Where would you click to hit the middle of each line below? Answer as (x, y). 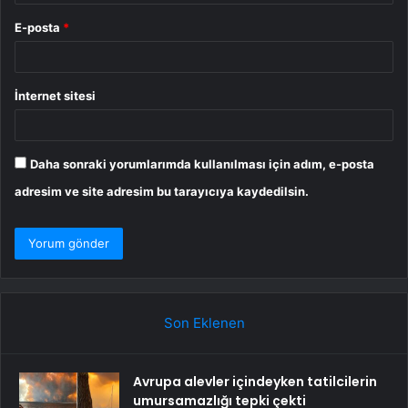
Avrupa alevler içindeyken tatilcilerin (255, 382)
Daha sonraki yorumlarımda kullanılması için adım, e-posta (202, 164)
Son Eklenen (204, 323)
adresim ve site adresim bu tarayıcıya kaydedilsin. (162, 192)
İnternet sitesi (55, 96)
